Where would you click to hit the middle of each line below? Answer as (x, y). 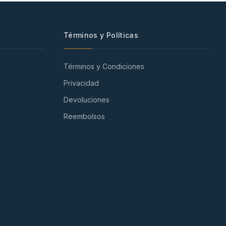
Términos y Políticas (101, 35)
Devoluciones (87, 100)
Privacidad (81, 83)
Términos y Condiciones (104, 66)
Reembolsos (84, 116)
